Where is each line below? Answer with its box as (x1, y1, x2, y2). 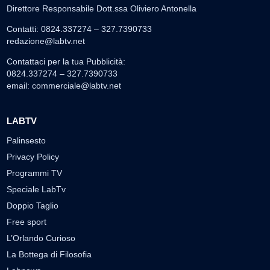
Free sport (7, 216, 46, 227)
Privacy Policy (7, 151, 59, 162)
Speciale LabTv (7, 184, 66, 194)
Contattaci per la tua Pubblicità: (7, 56, 125, 66)
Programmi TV (7, 168, 62, 178)
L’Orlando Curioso (7, 233, 75, 243)
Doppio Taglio (7, 200, 58, 210)
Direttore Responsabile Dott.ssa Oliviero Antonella (7, 3, 196, 13)
